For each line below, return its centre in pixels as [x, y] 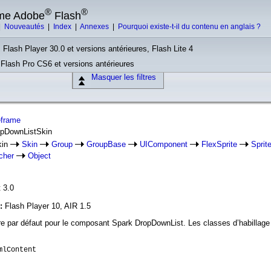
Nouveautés [25, 27]
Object [39, 156]
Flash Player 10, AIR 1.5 [48, 206]
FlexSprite [219, 144]
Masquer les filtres [123, 77]
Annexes [95, 27]
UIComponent [164, 144]
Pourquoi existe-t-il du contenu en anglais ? [189, 27]
